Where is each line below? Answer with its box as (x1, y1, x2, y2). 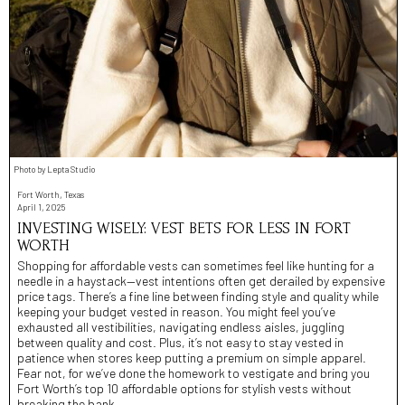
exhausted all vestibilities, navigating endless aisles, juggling (17, 318, 344, 334)
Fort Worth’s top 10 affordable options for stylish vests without (17, 380, 352, 396)
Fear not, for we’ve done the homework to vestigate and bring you (17, 364, 370, 381)
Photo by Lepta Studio (14, 163, 95, 174)
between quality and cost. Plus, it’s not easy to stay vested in (17, 334, 344, 350)
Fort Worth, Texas (17, 188, 84, 200)
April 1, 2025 (17, 201, 65, 212)
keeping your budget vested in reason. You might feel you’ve (17, 303, 335, 319)
